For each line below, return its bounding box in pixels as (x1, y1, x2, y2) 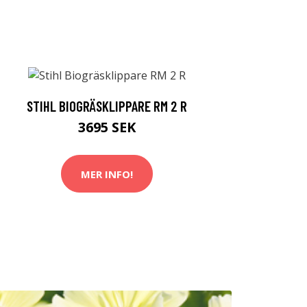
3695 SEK (78, 118, 136, 137)
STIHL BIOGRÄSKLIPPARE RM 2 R (27, 97, 187, 115)
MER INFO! (81, 167, 133, 181)
